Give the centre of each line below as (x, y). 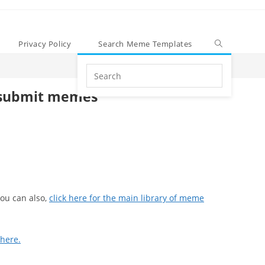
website (101, 100)
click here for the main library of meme (127, 198)
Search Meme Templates (145, 44)
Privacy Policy (45, 44)
